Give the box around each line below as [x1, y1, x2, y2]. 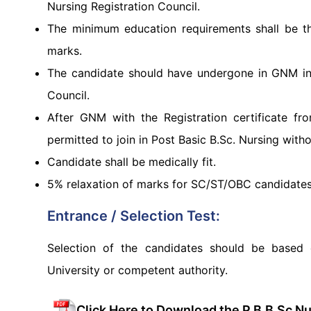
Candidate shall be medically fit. [47, 154, 217, 169]
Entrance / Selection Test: [47, 207, 221, 224]
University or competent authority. [47, 262, 228, 277]
